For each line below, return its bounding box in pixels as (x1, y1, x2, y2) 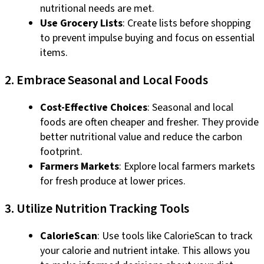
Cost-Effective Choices (40, 100, 147, 115)
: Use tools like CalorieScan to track (97, 228, 252, 243)
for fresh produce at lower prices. (40, 173, 186, 189)
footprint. (40, 144, 82, 159)
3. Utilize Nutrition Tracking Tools (5, 199, 189, 218)
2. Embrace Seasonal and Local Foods (5, 70, 208, 90)
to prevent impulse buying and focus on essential (40, 30, 255, 45)
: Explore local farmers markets (119, 159, 255, 174)
